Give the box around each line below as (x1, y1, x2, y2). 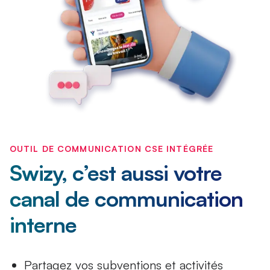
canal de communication (10, 185, 243, 213)
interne (10, 211, 77, 239)
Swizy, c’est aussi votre (10, 159, 222, 187)
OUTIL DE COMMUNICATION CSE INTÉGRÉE (10, 143, 214, 154)
